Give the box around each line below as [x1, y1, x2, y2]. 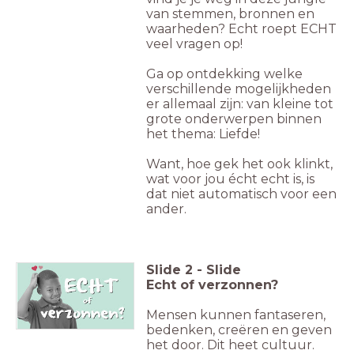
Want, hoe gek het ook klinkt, [146, 156, 333, 172]
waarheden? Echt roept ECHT [146, 21, 337, 37]
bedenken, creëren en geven [146, 322, 332, 338]
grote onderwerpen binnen [146, 111, 322, 127]
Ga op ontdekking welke [146, 66, 303, 82]
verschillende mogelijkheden [146, 81, 331, 97]
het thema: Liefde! [146, 126, 266, 142]
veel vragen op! [146, 36, 246, 52]
